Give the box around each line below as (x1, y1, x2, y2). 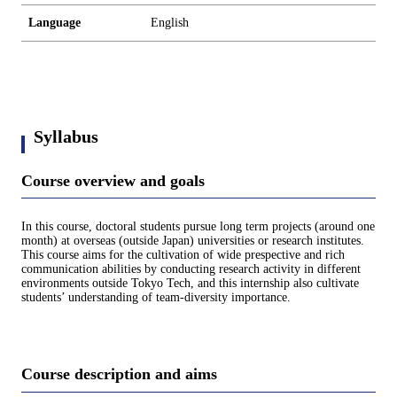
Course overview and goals (21, 172, 205, 190)
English (151, 16, 189, 29)
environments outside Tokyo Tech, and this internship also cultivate (21, 276, 359, 291)
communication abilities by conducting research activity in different (21, 262, 361, 276)
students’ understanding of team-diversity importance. (21, 291, 291, 305)
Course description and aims (21, 365, 217, 384)
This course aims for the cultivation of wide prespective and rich (21, 248, 345, 262)
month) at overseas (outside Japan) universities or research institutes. (21, 234, 364, 248)
